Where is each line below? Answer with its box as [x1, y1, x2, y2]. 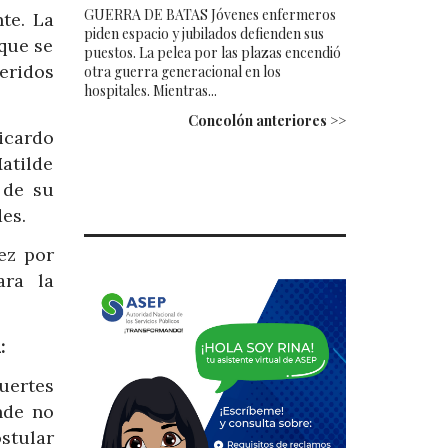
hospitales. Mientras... [83, 80, 217, 100]
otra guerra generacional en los [83, 61, 281, 81]
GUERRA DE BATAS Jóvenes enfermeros [83, 4, 336, 24]
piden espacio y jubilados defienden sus [83, 23, 324, 43]
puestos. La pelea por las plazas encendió [83, 42, 341, 62]
